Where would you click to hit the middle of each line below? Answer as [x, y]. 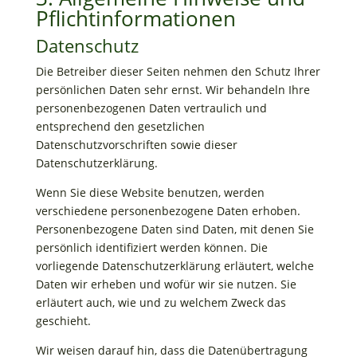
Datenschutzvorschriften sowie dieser [136, 145]
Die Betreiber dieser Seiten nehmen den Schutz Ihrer [178, 71]
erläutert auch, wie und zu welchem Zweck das [161, 302]
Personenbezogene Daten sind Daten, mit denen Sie [175, 229]
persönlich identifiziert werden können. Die [151, 247]
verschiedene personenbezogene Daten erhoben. [168, 211]
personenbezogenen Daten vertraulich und [151, 108]
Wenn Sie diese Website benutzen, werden [150, 192]
